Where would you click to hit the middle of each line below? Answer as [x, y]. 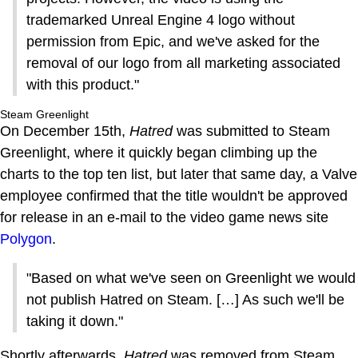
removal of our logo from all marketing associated [183, 64]
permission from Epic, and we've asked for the [173, 42]
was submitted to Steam [251, 131]
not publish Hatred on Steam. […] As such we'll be [185, 300]
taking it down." [75, 322]
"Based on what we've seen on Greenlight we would [191, 278]
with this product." [83, 85]
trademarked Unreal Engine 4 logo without [161, 20]
